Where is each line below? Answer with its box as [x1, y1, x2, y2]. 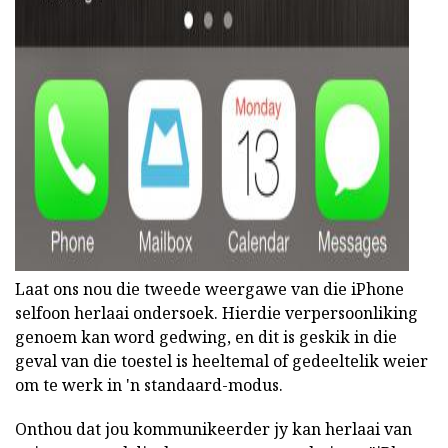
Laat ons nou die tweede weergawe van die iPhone [15, 278, 404, 301]
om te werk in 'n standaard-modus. [15, 374, 283, 397]
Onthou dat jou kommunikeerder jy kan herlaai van [15, 418, 412, 441]
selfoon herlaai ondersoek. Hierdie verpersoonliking [15, 302, 418, 325]
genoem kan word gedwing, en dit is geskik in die [15, 326, 397, 349]
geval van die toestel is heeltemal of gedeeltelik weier [15, 350, 428, 373]
